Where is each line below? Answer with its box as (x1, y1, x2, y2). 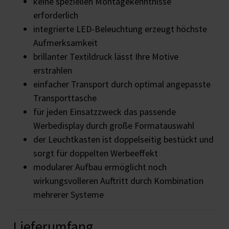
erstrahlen (33, 64, 72, 77)
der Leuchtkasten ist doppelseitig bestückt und (33, 133, 214, 146)
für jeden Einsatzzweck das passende (33, 106, 176, 118)
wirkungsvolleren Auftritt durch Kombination (33, 175, 203, 187)
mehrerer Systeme (33, 189, 104, 201)
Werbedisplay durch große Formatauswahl (33, 120, 194, 132)
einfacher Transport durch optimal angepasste (33, 78, 211, 90)
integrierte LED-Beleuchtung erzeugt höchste (33, 23, 207, 35)
